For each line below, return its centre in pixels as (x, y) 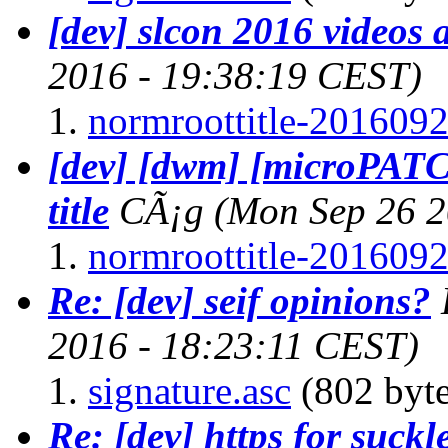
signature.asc (189, 390)
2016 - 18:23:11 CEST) (233, 345)
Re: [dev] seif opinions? (239, 300)
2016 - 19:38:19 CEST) (235, 75)
